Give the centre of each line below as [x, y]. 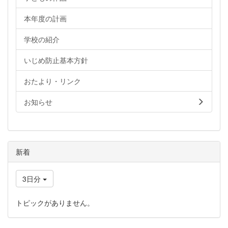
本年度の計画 [45, 18]
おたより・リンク [52, 81]
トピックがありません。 [55, 203]
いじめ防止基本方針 [56, 60]
